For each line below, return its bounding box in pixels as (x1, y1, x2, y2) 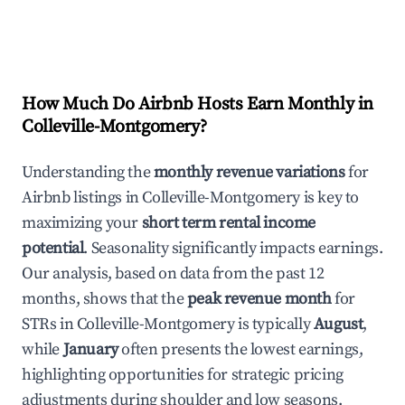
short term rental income (141, 212, 316, 233)
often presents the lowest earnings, (118, 339, 363, 360)
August (313, 314, 363, 334)
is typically (234, 314, 314, 334)
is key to (300, 187, 360, 208)
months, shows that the (22, 288, 187, 309)
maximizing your (22, 212, 142, 233)
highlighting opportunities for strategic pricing (22, 364, 344, 385)
